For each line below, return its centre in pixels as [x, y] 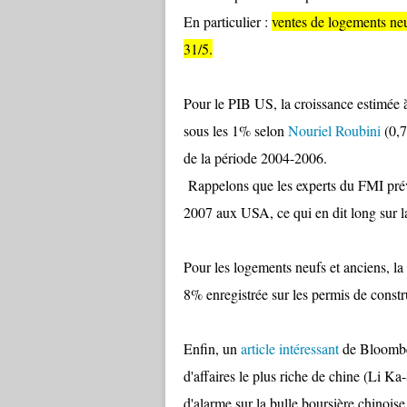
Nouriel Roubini [334, 130]
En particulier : [228, 21]
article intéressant [290, 348]
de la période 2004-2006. [255, 158]
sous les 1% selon [234, 130]
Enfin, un [210, 348]
